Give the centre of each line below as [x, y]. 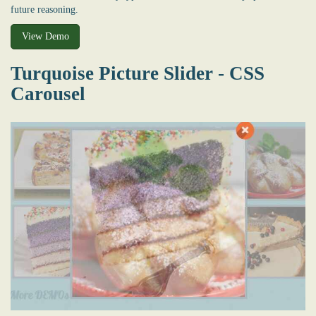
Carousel [48, 93]
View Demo [45, 37]
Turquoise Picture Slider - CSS [138, 73]
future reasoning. [44, 10]
